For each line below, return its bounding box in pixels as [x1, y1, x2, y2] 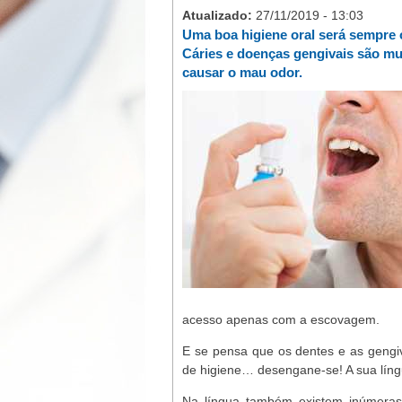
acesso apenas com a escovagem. [182, 312, 380, 327]
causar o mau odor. [182, 65, 302, 80]
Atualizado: [182, 8, 256, 22]
